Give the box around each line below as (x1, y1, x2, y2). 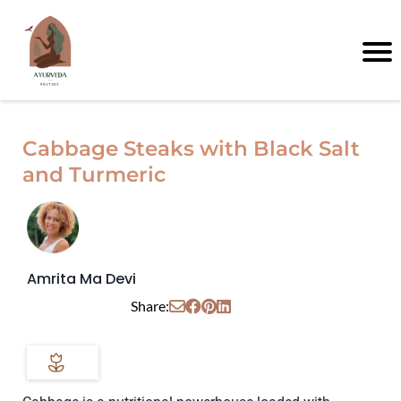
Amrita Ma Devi (27, 268, 136, 289)
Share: (130, 297, 169, 315)
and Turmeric (22, 161, 166, 187)
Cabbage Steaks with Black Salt (22, 135, 360, 161)
